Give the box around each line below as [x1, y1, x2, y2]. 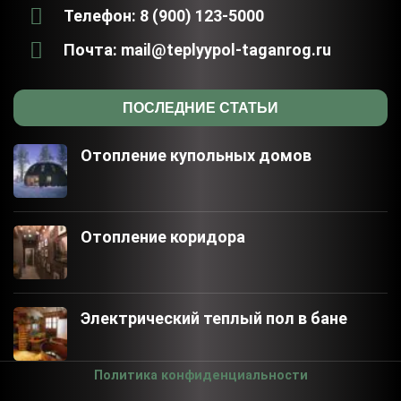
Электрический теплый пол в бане [81, 309, 347, 328]
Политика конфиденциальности [93, 368, 308, 383]
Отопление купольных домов [81, 146, 311, 165]
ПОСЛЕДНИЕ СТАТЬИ [123, 100, 278, 115]
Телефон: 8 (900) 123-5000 [64, 6, 265, 25]
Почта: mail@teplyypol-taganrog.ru [64, 40, 332, 59]
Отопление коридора [81, 227, 245, 246]
